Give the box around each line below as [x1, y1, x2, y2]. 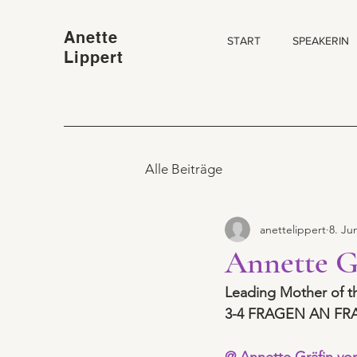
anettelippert [260, 222, 326, 237]
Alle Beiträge [145, 160, 222, 177]
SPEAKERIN [292, 34, 349, 47]
